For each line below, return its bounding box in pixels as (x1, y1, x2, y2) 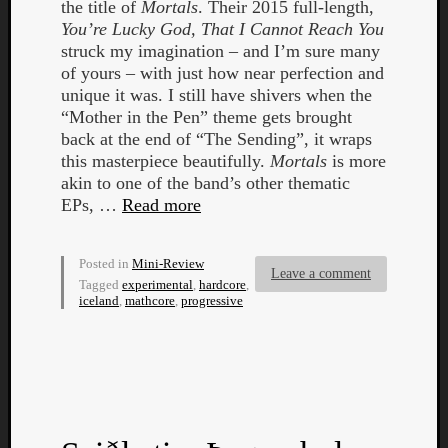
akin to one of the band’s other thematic (61, 172, 350, 193)
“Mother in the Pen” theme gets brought (61, 106, 352, 127)
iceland (79, 292, 119, 308)
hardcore (199, 276, 246, 292)
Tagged (79, 276, 122, 292)
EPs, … (61, 194, 122, 215)
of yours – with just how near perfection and (61, 62, 384, 83)
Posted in (79, 255, 132, 271)
